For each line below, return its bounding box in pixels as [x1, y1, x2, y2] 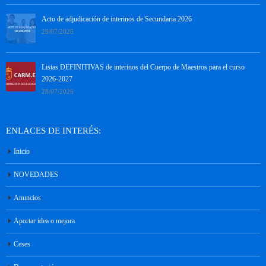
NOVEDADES [14, 170, 58, 179]
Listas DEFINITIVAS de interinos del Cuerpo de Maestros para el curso [42, 63, 245, 71]
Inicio [14, 147, 30, 156]
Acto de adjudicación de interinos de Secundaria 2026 [42, 15, 192, 23]
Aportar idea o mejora [14, 217, 75, 225]
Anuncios [14, 194, 41, 202]
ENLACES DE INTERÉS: [6, 125, 101, 135]
